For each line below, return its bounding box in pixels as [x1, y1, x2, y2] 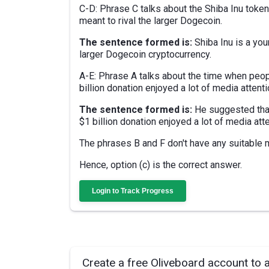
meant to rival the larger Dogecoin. [79, 15, 222, 26]
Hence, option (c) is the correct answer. [79, 159, 242, 171]
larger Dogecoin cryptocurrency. [79, 49, 211, 60]
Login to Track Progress [92, 187, 174, 195]
